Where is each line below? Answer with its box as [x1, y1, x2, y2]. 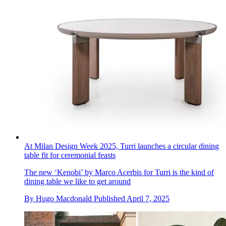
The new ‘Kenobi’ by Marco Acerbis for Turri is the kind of [24, 167, 214, 177]
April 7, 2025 [127, 194, 169, 203]
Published [94, 194, 127, 203]
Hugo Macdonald [36, 194, 92, 203]
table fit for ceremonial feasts [24, 150, 116, 159]
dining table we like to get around [24, 177, 131, 186]
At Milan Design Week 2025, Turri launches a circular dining [24, 141, 219, 150]
